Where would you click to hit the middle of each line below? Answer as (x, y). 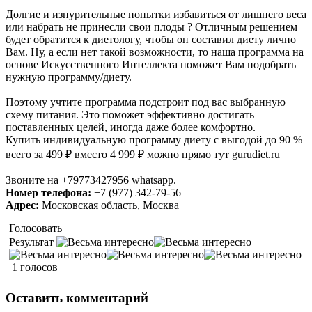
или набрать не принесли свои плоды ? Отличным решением (151, 27)
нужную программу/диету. (69, 77)
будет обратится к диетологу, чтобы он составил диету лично (151, 40)
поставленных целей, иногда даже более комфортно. (131, 127)
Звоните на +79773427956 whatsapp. (91, 180)
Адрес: (22, 205)
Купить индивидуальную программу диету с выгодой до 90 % (154, 140)
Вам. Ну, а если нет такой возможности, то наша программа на (155, 52)
